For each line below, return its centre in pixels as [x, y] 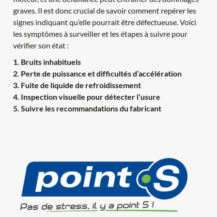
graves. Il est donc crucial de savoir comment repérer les [104, 10]
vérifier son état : [41, 45]
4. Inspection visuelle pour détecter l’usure [86, 96]
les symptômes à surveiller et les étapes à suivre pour [100, 33]
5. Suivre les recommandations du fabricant [87, 108]
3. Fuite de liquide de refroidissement [77, 85]
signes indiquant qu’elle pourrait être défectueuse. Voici [104, 22]
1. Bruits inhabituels [47, 62]
